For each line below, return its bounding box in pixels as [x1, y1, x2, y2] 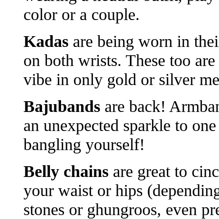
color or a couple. [23, 5, 140, 24]
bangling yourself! [23, 135, 145, 154]
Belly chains [23, 162, 113, 181]
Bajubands [23, 97, 105, 116]
